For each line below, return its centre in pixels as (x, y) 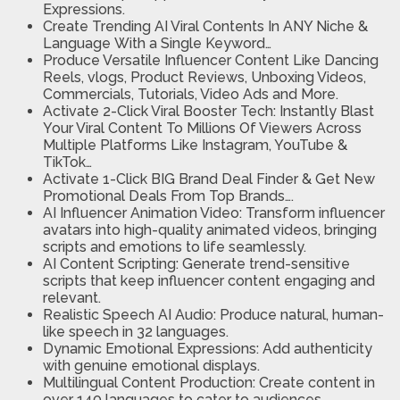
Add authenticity (317, 349)
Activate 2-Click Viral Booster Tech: (161, 112)
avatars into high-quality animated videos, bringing (210, 230)
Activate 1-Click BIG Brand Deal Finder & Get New (209, 179)
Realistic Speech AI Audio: (131, 315)
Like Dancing (336, 61)
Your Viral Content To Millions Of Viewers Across (202, 129)
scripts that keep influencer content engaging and (209, 281)
